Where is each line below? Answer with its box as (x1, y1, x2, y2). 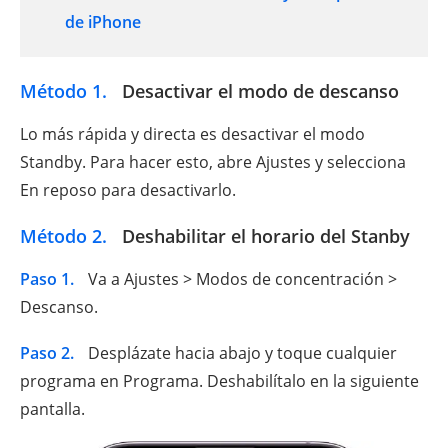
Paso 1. (20, 268, 74, 291)
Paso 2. (20, 342, 74, 365)
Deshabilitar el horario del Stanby (117, 224, 410, 249)
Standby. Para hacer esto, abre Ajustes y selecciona (20, 151, 406, 174)
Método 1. (20, 79, 107, 104)
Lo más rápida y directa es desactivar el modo (20, 123, 365, 146)
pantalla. (20, 398, 85, 421)
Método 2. (20, 224, 107, 249)
